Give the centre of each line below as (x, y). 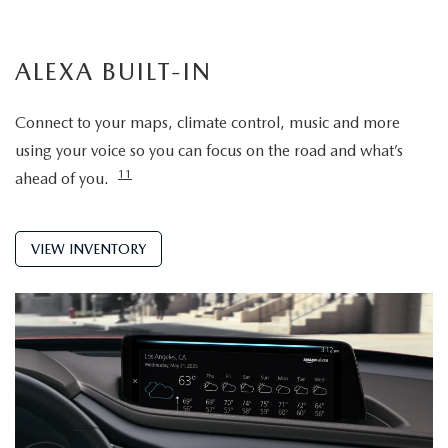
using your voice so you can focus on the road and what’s (209, 151)
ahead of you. (62, 179)
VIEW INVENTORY (88, 249)
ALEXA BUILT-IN (113, 72)
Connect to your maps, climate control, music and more (207, 123)
